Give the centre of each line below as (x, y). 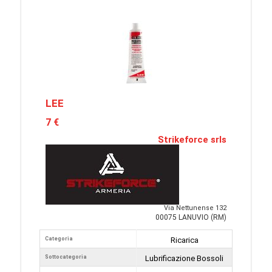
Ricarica (184, 240)
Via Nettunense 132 (195, 208)
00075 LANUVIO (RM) (191, 217)
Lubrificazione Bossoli (184, 258)
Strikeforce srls (192, 140)
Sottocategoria (66, 257)
